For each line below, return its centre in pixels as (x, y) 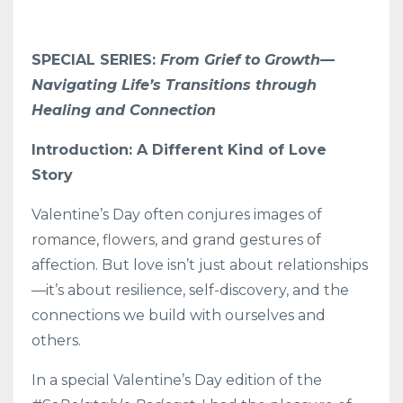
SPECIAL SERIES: (96, 59)
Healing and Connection (124, 110)
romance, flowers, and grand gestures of (176, 239)
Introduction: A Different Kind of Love (179, 149)
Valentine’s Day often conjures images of (177, 214)
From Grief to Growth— (247, 59)
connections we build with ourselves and (179, 315)
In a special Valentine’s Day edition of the (177, 380)
